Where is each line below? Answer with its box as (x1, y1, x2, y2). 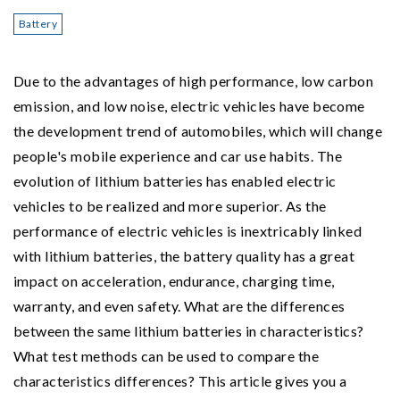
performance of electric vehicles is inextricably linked (13, 221, 362, 239)
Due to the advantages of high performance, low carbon (13, 71, 374, 89)
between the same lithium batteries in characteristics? (13, 321, 364, 339)
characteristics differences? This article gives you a (13, 371, 347, 389)
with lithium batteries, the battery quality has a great (13, 246, 355, 264)
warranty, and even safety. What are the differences (13, 296, 346, 314)
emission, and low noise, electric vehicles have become (13, 96, 365, 114)
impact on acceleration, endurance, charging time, (13, 271, 335, 289)
